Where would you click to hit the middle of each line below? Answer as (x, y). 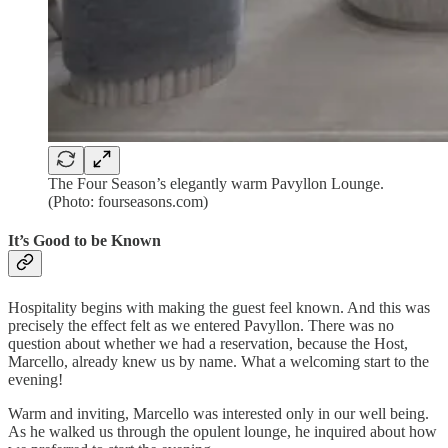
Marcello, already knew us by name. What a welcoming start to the (218, 361)
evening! (35, 379)
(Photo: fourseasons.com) (128, 202)
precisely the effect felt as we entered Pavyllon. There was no (201, 325)
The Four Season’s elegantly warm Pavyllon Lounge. (216, 184)
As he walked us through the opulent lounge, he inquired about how (222, 431)
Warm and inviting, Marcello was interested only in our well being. (218, 413)
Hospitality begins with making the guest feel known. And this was (219, 307)
